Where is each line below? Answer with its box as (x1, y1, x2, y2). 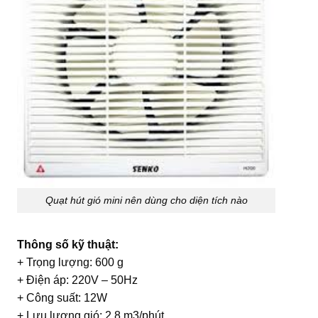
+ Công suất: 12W (17, 291, 107, 304)
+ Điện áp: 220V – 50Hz (17, 273, 138, 286)
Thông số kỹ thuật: (17, 238, 119, 251)
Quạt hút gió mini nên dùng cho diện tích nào (45, 194, 248, 207)
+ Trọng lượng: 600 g (17, 256, 124, 268)
